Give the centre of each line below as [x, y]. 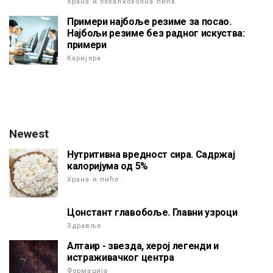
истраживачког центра [121, 258]
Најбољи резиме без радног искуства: [156, 34]
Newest [29, 134]
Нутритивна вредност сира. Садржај [151, 155]
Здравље [84, 226]
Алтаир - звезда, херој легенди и [143, 246]
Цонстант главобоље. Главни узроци [152, 213]
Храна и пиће [93, 180]
